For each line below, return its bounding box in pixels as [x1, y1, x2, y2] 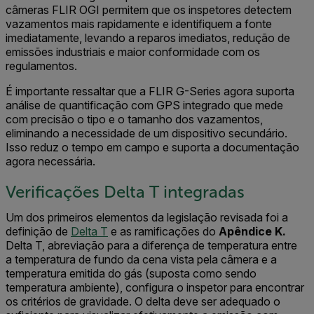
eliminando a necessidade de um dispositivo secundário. [6, 126, 287, 141]
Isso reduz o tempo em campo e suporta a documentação [6, 140, 299, 155]
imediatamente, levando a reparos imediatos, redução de [6, 31, 290, 46]
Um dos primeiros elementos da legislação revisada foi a [6, 210, 288, 225]
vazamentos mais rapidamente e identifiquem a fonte [6, 17, 272, 32]
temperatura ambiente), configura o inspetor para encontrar [6, 280, 304, 295]
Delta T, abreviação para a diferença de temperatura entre [6, 238, 297, 253]
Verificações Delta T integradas [6, 183, 245, 202]
